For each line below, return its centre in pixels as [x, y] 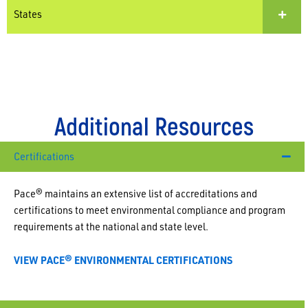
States [28, 14]
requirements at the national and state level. [111, 226]
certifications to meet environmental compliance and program [150, 210]
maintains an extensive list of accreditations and [150, 193]
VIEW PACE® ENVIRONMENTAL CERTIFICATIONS [123, 261]
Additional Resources [154, 125]
